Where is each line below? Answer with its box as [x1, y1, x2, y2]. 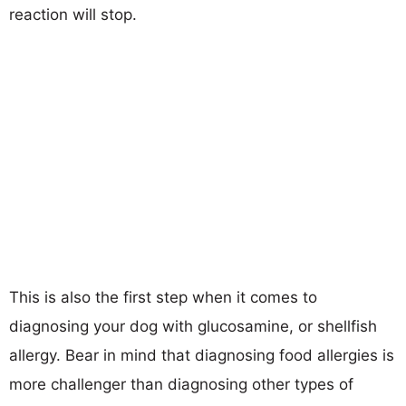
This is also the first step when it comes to [9, 287, 317, 306]
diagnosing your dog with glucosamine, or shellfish [9, 316, 377, 335]
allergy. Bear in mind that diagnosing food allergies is [9, 345, 394, 364]
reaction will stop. [9, 5, 137, 24]
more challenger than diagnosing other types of [9, 374, 353, 393]
